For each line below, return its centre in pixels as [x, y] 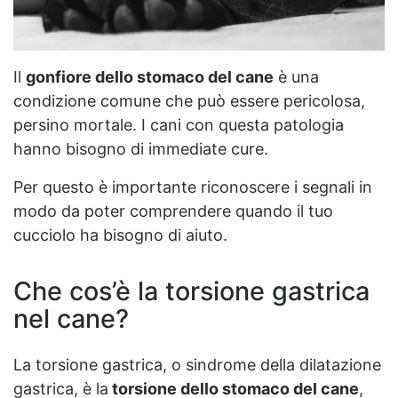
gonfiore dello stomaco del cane [150, 76]
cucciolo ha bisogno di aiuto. [120, 235]
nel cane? [71, 319]
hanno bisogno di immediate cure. [141, 148]
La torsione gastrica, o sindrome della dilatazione [197, 365]
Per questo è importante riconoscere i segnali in [193, 187]
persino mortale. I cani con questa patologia [179, 124]
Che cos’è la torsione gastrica [191, 291]
